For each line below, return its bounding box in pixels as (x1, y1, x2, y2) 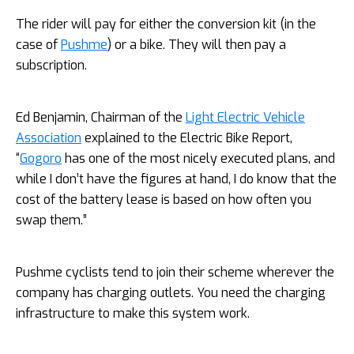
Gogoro (20, 150, 62, 168)
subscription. (16, 57, 87, 74)
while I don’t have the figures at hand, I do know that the (16, 171, 337, 188)
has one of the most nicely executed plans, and (62, 150, 335, 168)
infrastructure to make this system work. (16, 305, 250, 322)
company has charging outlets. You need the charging (16, 284, 326, 302)
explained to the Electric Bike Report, (81, 130, 292, 147)
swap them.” (16, 212, 87, 229)
